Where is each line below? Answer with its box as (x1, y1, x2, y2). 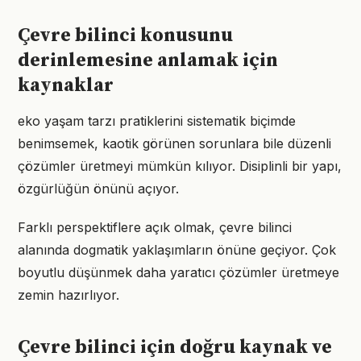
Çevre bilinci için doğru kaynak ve (18, 335, 332, 359)
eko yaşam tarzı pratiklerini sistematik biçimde (18, 113, 296, 129)
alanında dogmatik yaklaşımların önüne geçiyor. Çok (18, 242, 336, 258)
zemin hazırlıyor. (18, 287, 119, 303)
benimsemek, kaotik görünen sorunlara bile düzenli (18, 135, 331, 151)
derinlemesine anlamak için (18, 48, 278, 73)
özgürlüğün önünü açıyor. (18, 180, 179, 197)
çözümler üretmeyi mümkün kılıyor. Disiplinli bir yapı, (18, 158, 342, 174)
